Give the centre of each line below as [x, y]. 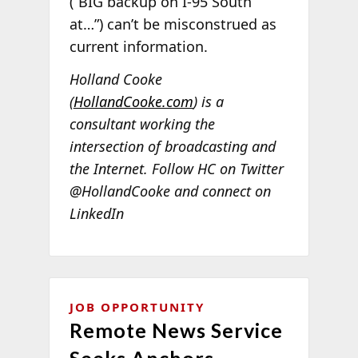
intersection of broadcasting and [172, 147]
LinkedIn [96, 214]
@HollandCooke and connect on [170, 191]
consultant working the [142, 124]
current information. [138, 46]
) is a [208, 102]
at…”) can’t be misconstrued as [173, 24]
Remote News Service [176, 330]
